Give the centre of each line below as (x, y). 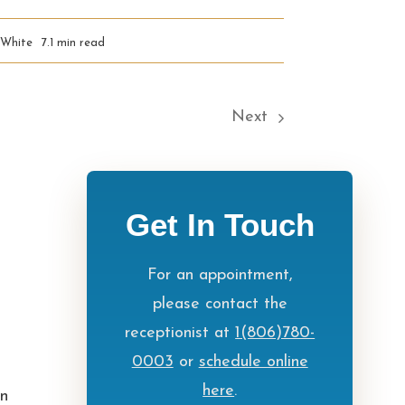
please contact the (220, 304)
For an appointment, (220, 275)
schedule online (253, 362)
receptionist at (180, 333)
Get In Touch (220, 225)
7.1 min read (74, 43)
